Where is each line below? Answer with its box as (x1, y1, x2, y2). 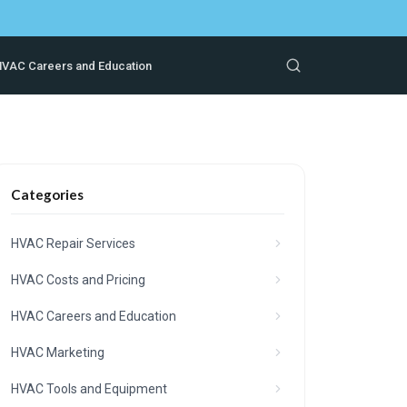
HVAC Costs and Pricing (11, 273, 146, 287)
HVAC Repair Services (11, 236, 136, 251)
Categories (11, 186, 84, 203)
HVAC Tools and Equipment (11, 382, 168, 396)
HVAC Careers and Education (11, 309, 177, 323)
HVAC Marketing (11, 345, 105, 360)
